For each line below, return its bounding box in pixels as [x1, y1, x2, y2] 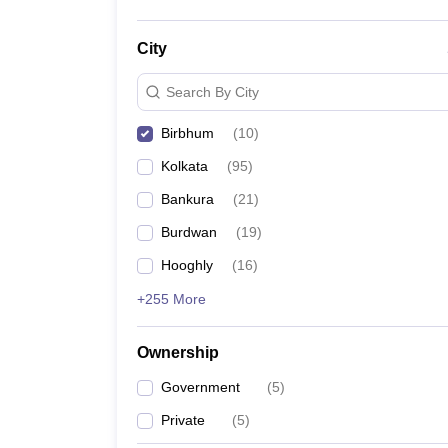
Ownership [137, 344, 219, 361]
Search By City [166, 83, 259, 100]
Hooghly [161, 257, 213, 273]
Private [161, 412, 205, 428]
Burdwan [161, 224, 217, 240]
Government [161, 379, 240, 395]
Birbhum [161, 125, 214, 141]
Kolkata [161, 158, 208, 174]
